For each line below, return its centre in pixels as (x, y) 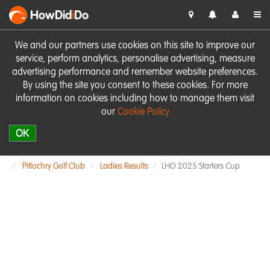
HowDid (51, 16)
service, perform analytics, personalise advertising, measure (135, 59)
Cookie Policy (143, 112)
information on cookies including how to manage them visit (135, 99)
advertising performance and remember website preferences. (135, 72)
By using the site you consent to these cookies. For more (135, 86)
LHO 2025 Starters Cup (201, 166)
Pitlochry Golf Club (54, 166)
